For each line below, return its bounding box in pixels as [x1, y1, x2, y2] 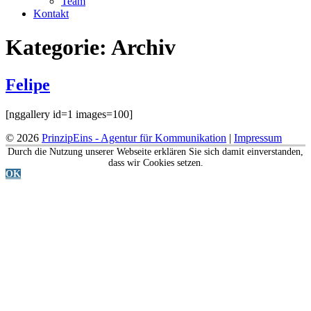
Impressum [234, 131, 282, 144]
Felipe [6, 75, 50, 94]
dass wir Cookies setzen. [108, 157, 203, 168]
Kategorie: [6, 35, 111, 60]
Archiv [111, 35, 176, 60]
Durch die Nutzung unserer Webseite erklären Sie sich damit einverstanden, [8, 146, 303, 157]
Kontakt [33, 8, 69, 19]
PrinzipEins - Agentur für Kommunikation [42, 131, 226, 144]
